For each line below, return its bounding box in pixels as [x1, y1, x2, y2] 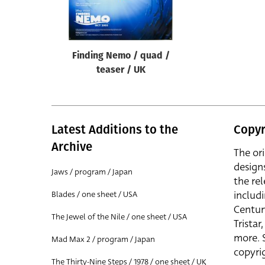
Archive [51, 140, 92, 154]
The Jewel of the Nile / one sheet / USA [51, 211, 187, 223]
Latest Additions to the [51, 122, 178, 137]
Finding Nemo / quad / [72, 51, 170, 62]
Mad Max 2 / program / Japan [51, 234, 155, 245]
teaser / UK [96, 66, 146, 76]
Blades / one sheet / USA [51, 189, 137, 201]
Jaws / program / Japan [51, 166, 132, 178]
